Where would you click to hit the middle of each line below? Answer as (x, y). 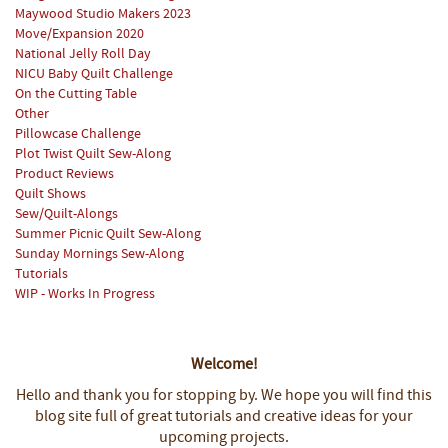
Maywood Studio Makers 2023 (103, 14)
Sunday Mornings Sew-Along (99, 254)
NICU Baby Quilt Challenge (94, 74)
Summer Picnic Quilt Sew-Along (108, 234)
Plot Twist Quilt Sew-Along (93, 154)
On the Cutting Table (76, 94)
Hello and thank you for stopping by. (138, 395)
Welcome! (224, 364)
